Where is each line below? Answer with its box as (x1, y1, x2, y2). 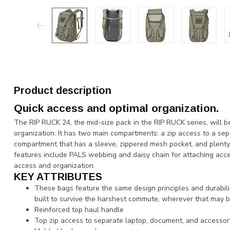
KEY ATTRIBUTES (14, 171, 102, 182)
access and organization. (14, 161, 95, 170)
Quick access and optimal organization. (14, 102, 219, 114)
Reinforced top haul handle (34, 205, 124, 215)
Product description (14, 85, 111, 96)
